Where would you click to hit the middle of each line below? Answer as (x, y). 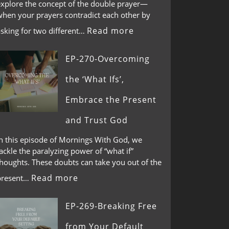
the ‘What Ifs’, (95, 79)
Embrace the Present (111, 99)
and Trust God (97, 120)
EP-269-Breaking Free (111, 206)
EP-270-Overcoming (108, 59)
